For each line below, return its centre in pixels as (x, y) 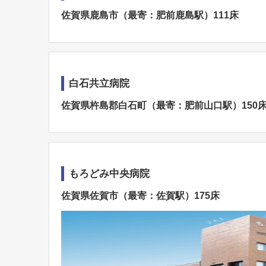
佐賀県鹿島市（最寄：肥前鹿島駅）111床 (150, 15)
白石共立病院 (99, 83)
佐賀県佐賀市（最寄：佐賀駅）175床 (140, 196)
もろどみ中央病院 (109, 174)
